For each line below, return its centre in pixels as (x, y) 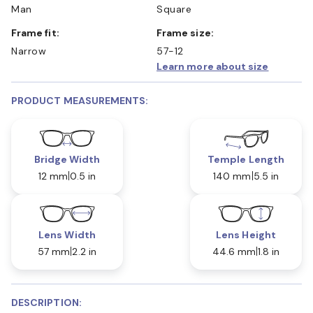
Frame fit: (38, 32)
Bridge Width (67, 159)
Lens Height (246, 234)
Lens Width (67, 234)
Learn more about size (213, 66)
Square (174, 9)
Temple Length (246, 159)
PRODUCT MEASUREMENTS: (80, 100)
